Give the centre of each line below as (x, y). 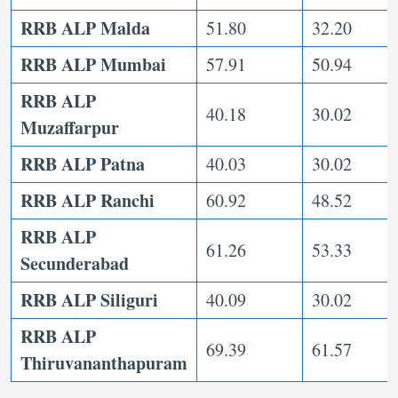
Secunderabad (75, 264)
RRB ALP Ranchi (88, 201)
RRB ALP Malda (85, 28)
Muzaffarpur (70, 128)
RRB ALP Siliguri (89, 300)
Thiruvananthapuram (104, 363)
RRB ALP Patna (83, 164)
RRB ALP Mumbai (93, 65)
